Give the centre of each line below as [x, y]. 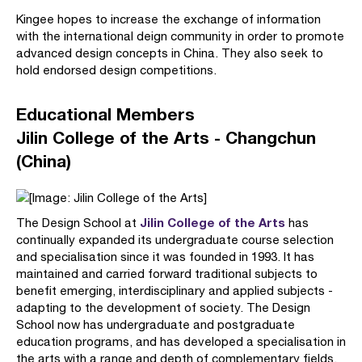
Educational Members [105, 114]
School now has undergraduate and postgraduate [156, 324]
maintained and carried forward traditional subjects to [167, 274]
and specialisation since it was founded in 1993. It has [165, 257]
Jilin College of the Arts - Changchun [166, 138]
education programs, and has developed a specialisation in [181, 341]
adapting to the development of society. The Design [163, 307]
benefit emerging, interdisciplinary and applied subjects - [175, 290]
